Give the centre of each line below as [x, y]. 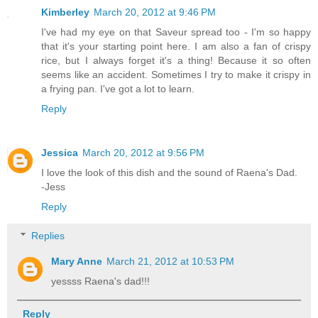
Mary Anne [77, 262]
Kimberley [65, 12]
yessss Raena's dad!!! [101, 281]
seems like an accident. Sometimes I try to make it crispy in [176, 74]
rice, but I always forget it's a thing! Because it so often [176, 60]
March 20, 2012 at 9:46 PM [155, 12]
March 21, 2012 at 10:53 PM [171, 262]
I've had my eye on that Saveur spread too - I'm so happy [176, 32]
